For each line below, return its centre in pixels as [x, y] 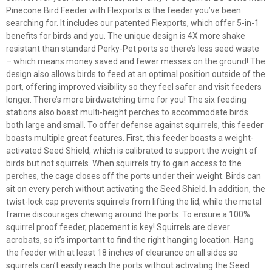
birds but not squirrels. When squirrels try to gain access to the [124, 163]
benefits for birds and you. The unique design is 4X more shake [126, 36]
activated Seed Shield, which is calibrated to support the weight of [132, 151]
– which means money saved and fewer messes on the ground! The [136, 61]
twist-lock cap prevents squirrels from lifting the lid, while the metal [134, 202]
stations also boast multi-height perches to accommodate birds [127, 112]
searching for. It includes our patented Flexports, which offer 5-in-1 [133, 23]
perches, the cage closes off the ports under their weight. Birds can [134, 176]
